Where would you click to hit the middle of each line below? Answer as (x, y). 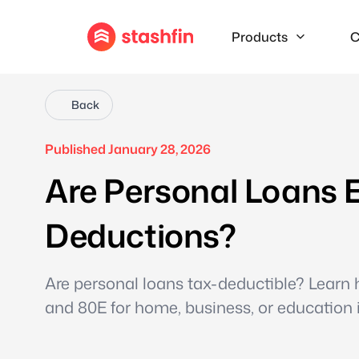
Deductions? (141, 235)
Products (259, 37)
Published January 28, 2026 (128, 149)
